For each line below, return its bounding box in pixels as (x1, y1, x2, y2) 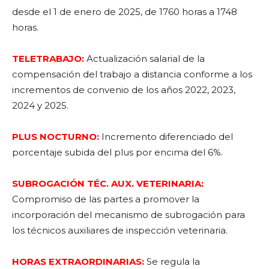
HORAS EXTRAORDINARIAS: (12, 256, 144, 267)
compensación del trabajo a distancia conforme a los (12, 68, 252, 80)
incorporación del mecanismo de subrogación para (12, 209, 245, 220)
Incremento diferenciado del (99, 131, 233, 142)
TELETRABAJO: (12, 53, 84, 64)
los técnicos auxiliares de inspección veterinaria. (12, 225, 228, 236)
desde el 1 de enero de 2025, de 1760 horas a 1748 (12, 6, 237, 17)
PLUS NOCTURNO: (12, 131, 99, 142)
